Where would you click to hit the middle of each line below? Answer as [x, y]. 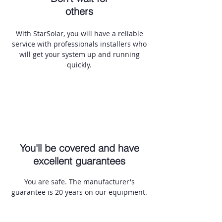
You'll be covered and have [79, 148]
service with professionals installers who [79, 44]
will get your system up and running [79, 54]
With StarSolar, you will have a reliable [79, 33]
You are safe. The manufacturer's [79, 182]
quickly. [79, 65]
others [79, 11]
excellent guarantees [79, 161]
